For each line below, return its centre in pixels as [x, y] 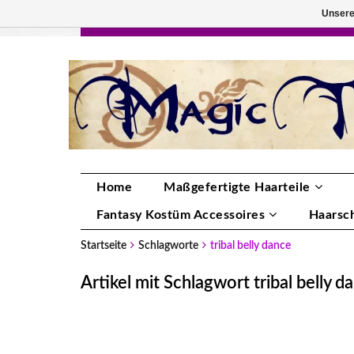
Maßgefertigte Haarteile [237, 187]
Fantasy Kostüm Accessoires [181, 215]
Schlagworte [168, 246]
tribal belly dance [250, 246]
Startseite [104, 246]
